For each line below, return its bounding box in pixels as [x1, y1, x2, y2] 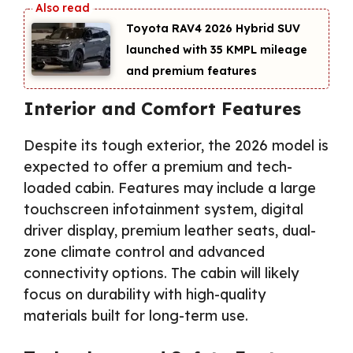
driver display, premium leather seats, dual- [24, 221, 316, 240]
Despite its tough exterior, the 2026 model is [24, 136, 329, 154]
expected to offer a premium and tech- [24, 157, 292, 176]
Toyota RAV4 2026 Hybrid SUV [126, 21, 300, 36]
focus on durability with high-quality [24, 284, 266, 303]
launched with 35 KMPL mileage [126, 43, 307, 58]
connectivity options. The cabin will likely [24, 263, 299, 282]
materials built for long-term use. [24, 306, 248, 325]
